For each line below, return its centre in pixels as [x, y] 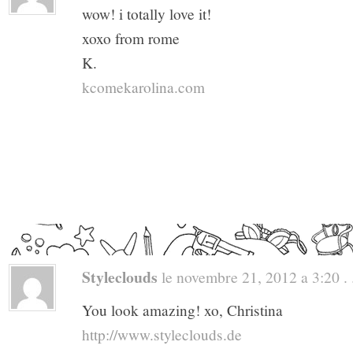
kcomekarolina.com [143, 87]
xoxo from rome [131, 39]
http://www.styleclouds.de [162, 335]
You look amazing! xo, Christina [182, 310]
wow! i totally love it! [147, 14]
